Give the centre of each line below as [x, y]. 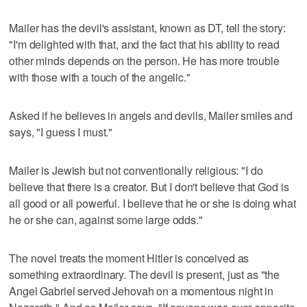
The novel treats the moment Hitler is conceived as [129, 258]
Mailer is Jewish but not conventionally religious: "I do [136, 170]
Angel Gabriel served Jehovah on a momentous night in [142, 291]
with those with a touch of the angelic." [100, 77]
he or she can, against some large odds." [106, 219]
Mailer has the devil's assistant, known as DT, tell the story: [147, 27]
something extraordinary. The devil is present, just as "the [145, 274]
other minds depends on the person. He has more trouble [144, 60]
